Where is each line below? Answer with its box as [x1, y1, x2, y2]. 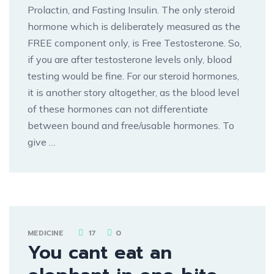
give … [28, 135, 56, 148]
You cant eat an [28, 238, 172, 267]
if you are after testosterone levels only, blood [28, 53, 232, 65]
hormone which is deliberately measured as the [28, 20, 240, 32]
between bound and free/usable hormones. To [28, 119, 234, 131]
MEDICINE [28, 227, 64, 239]
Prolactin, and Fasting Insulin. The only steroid [28, 3, 235, 16]
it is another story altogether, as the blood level [28, 86, 239, 98]
